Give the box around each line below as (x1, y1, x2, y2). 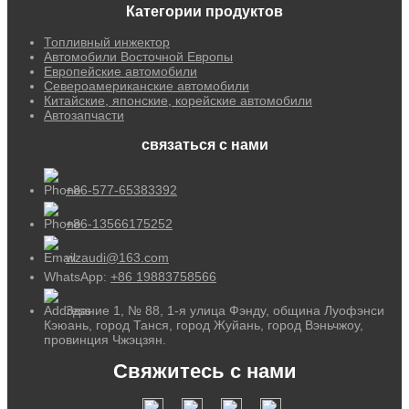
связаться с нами (141, 137, 268, 153)
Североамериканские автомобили (44, 79, 249, 94)
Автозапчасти (44, 108, 124, 123)
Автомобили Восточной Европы (44, 49, 233, 65)
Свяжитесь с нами (112, 360, 297, 383)
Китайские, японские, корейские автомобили (44, 93, 312, 109)
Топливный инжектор (44, 35, 170, 50)
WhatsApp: (44, 269, 110, 285)
